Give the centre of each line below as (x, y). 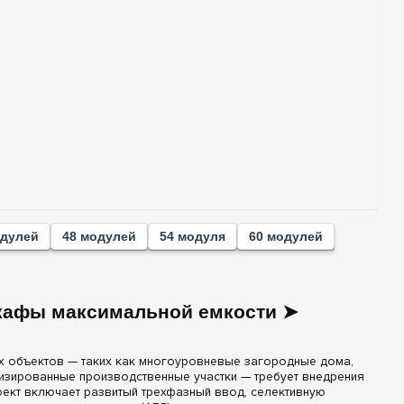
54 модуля (193, 237)
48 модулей (100, 237)
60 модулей (286, 237)
